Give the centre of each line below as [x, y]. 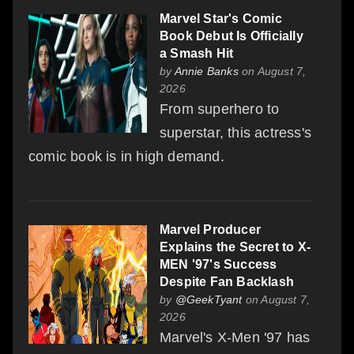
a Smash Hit [197, 54]
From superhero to [220, 109]
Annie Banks [206, 72]
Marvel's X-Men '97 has [235, 338]
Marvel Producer [210, 230]
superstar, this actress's [235, 133]
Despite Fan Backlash [227, 282]
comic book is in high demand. [126, 157]
